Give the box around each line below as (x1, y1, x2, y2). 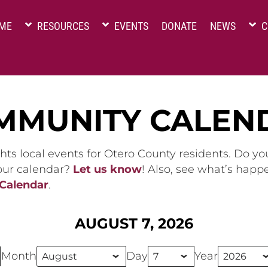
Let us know (73, 163, 142, 176)
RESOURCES (35, 20, 90, 32)
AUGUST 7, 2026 (75, 215, 193, 233)
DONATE (162, 20, 197, 32)
